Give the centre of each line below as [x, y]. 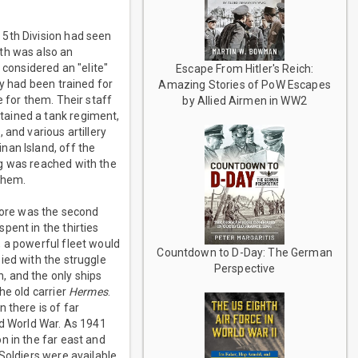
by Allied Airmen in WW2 [245, 101]
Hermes [88, 292]
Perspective [245, 268]
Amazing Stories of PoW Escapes [245, 85]
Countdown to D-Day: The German [245, 252]
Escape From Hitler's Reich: [245, 69]
